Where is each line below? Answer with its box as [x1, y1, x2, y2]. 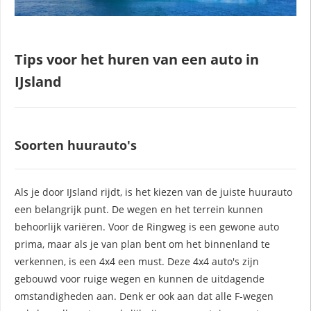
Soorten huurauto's [15, 136, 137, 153]
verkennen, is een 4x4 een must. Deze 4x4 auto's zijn [15, 254, 259, 268]
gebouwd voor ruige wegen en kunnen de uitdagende [15, 271, 264, 285]
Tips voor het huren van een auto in [15, 49, 259, 69]
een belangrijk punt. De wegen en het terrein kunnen [15, 202, 263, 216]
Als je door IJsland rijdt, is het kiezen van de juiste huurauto [15, 185, 292, 199]
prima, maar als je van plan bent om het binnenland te [15, 237, 270, 251]
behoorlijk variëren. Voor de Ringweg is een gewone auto [15, 219, 279, 233]
